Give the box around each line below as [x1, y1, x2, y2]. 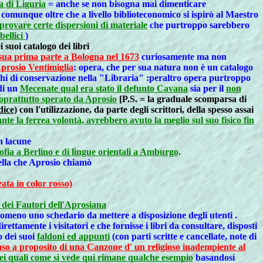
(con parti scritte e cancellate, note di [109, 231, 257, 241]
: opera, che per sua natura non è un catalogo [73, 62, 253, 72]
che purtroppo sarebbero [147, 20, 249, 30]
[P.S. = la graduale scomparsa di [119, 94, 247, 104]
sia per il [187, 83, 226, 93]
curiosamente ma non [139, 52, 227, 62]
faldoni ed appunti [36, 231, 110, 241]
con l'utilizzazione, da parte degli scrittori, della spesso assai [17, 104, 254, 114]
